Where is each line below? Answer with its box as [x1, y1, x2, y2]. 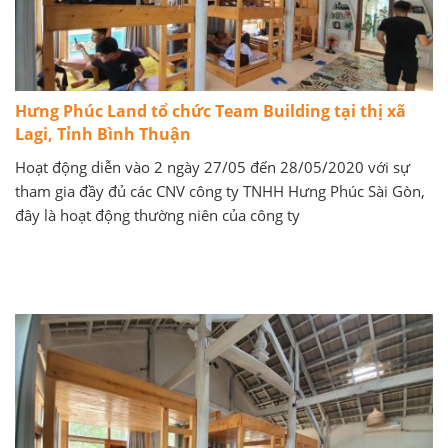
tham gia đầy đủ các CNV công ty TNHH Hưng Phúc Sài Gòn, [15, 181, 425, 202]
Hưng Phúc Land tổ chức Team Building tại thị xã [15, 100, 406, 123]
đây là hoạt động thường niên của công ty [15, 205, 300, 226]
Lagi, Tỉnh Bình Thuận [15, 123, 191, 146]
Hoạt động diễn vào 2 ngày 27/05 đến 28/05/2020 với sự [15, 157, 410, 178]
